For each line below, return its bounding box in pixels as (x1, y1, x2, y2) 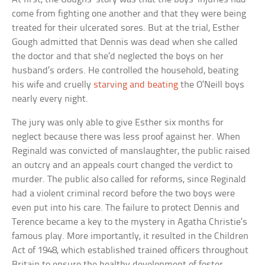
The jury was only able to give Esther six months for (12, 118, 224, 128)
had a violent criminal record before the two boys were (12, 189, 235, 199)
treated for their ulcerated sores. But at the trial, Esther (12, 23, 240, 34)
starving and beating (93, 80, 179, 91)
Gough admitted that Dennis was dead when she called (12, 37, 238, 48)
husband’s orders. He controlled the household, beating (12, 66, 239, 76)
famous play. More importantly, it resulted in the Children (12, 231, 249, 242)
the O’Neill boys (178, 80, 245, 91)
